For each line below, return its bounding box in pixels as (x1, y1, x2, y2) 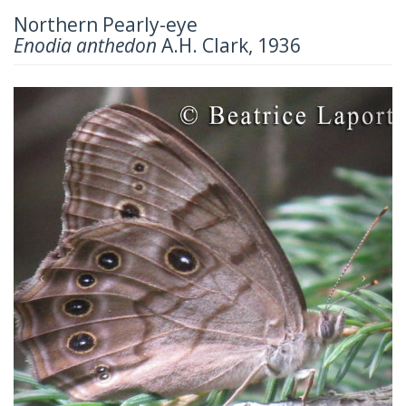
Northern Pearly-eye (14, 11, 198, 37)
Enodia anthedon (14, 32, 157, 58)
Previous (41, 85, 116, 111)
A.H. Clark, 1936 (157, 32, 301, 58)
